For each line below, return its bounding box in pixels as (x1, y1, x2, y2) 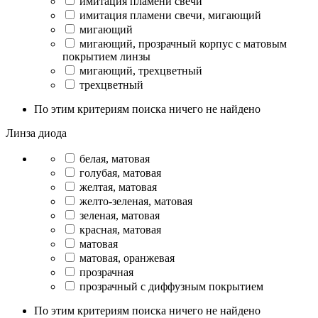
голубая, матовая (79, 167, 161, 179)
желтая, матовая (79, 181, 157, 193)
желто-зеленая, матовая (79, 195, 192, 207)
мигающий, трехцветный (79, 65, 202, 77)
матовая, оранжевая (79, 252, 175, 264)
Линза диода (6, 127, 67, 139)
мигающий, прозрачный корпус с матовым (79, 38, 287, 50)
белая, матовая (79, 153, 150, 165)
